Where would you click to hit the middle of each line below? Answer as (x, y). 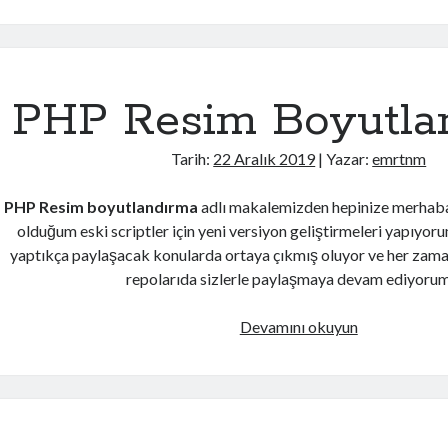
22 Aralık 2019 (264, 158)
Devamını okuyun (298, 326)
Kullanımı (388, 22)
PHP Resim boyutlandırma (101, 206)
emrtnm (399, 158)
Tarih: (192, 158)
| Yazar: (344, 158)
